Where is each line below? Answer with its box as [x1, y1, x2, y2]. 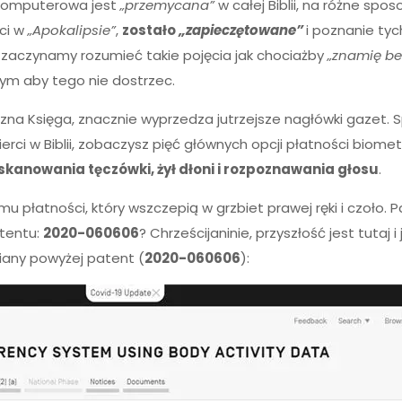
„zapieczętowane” [179, 21, 304, 39]
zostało [122, 21, 179, 39]
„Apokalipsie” [28, 21, 117, 39]
